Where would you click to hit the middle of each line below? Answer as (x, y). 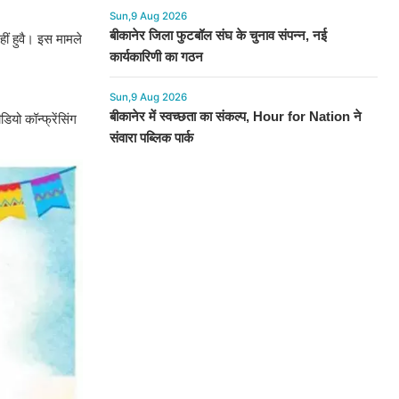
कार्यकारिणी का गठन (156, 57)
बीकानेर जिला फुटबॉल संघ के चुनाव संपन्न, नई (218, 35)
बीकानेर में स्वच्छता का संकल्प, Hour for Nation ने (235, 116)
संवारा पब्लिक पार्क (151, 138)
